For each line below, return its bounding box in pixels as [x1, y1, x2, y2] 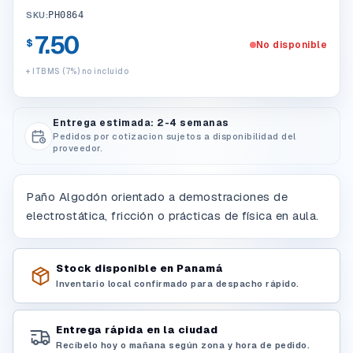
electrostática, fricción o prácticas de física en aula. [26, 208, 319, 223]
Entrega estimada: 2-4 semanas [53, 117, 229, 129]
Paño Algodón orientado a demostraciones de [26, 189, 288, 204]
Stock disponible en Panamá [56, 261, 223, 275]
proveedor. [53, 143, 102, 154]
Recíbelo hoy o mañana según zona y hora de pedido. [56, 339, 310, 351]
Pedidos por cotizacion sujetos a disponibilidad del [53, 131, 296, 142]
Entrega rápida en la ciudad [56, 322, 218, 336]
